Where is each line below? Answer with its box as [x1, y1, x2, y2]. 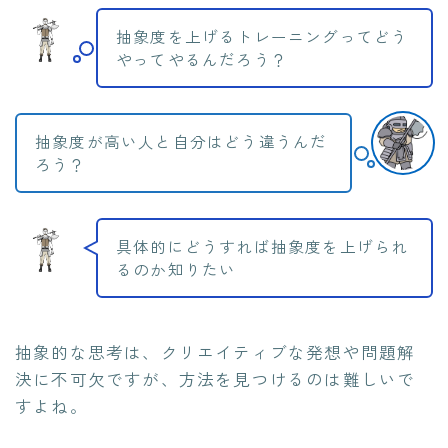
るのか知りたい [116, 257, 237, 281]
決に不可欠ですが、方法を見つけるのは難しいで [15, 367, 416, 392]
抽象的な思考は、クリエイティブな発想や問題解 [15, 340, 416, 365]
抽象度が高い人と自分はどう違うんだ [35, 130, 328, 154]
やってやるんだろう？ [116, 48, 288, 72]
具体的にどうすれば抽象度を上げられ [116, 234, 409, 258]
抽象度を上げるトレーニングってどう [116, 25, 409, 49]
